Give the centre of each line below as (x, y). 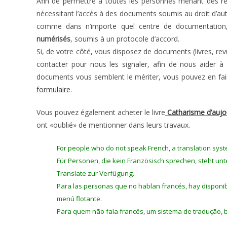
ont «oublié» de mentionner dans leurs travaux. (113, 125)
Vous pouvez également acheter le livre (101, 112)
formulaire (53, 89)
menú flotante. (79, 199)
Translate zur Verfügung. (96, 173)
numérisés (53, 39)
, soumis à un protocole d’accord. (125, 39)
